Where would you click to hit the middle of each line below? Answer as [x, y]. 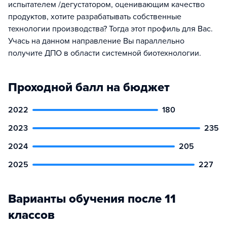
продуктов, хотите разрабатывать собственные [95, 17]
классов [31, 215]
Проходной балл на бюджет [89, 87]
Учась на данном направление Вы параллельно [96, 41]
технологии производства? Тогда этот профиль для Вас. [110, 29]
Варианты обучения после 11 [92, 199]
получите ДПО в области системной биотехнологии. [105, 53]
